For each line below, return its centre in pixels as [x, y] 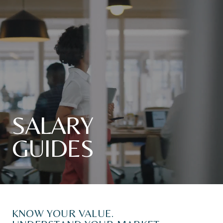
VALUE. [97, 213]
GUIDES [53, 148]
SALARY [53, 125]
